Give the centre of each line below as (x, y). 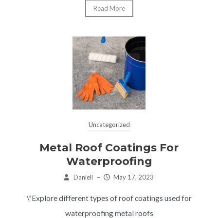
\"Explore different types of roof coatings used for (109, 198)
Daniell (83, 177)
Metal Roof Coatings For (109, 147)
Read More (109, 8)
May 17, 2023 (134, 177)
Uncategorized (109, 124)
